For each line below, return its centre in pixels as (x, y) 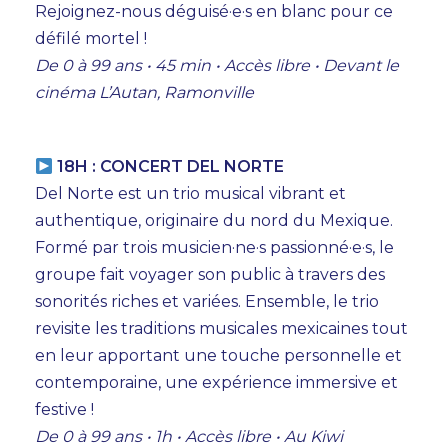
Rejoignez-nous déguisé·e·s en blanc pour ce (214, 12)
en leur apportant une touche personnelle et (218, 356)
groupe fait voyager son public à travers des (210, 275)
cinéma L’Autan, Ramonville (144, 93)
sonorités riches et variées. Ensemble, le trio (207, 302)
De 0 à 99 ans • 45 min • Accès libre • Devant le (217, 66)
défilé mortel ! (91, 39)
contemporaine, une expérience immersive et (216, 383)
